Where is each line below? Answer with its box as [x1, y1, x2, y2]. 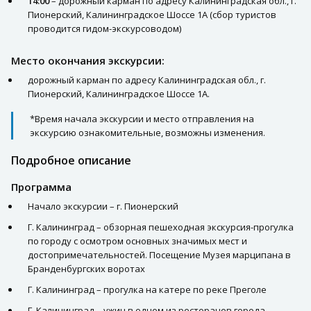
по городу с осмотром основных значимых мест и [28, 235, 247, 248]
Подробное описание [11, 153, 131, 169]
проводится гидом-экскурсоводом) [28, 22, 181, 35]
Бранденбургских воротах [28, 262, 145, 276]
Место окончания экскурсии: [11, 53, 165, 68]
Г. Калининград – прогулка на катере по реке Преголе [28, 283, 267, 296]
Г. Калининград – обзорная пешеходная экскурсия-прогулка [28, 221, 294, 234]
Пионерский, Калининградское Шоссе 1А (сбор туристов [28, 8, 276, 22]
